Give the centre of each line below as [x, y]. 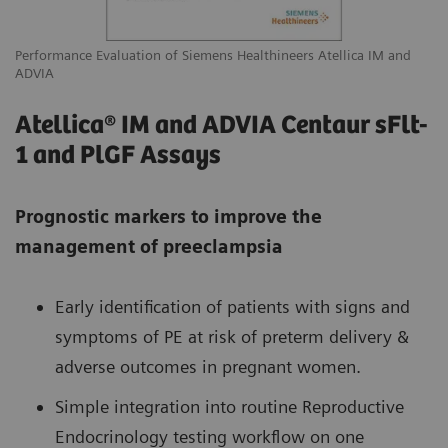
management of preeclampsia [149, 247]
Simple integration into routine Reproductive [229, 407]
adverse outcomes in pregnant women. [208, 367]
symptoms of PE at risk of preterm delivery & [232, 337]
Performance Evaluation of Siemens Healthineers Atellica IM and [213, 54]
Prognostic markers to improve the [168, 217]
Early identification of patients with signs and [232, 307]
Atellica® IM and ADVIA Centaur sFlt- [221, 126]
